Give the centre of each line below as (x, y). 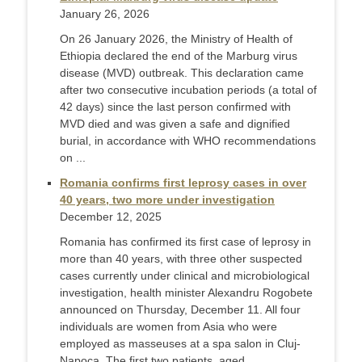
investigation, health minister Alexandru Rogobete (186, 293)
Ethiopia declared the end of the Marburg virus (179, 56)
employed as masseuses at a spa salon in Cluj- (180, 344)
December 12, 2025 (111, 217)
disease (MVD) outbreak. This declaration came (182, 73)
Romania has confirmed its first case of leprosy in (185, 242)
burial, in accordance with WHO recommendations (188, 141)
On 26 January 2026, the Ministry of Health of (176, 39)
